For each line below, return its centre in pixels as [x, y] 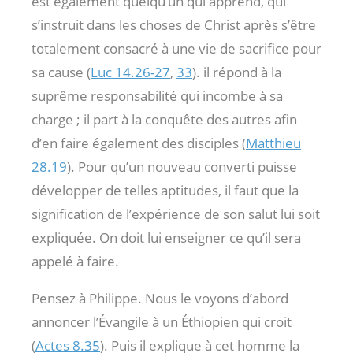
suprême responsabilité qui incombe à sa [157, 95]
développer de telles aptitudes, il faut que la [165, 190]
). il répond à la [237, 72]
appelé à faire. [75, 261]
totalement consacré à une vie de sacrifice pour [176, 48]
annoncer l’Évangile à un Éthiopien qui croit [162, 321]
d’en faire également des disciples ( [139, 143]
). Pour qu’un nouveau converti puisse [182, 166]
